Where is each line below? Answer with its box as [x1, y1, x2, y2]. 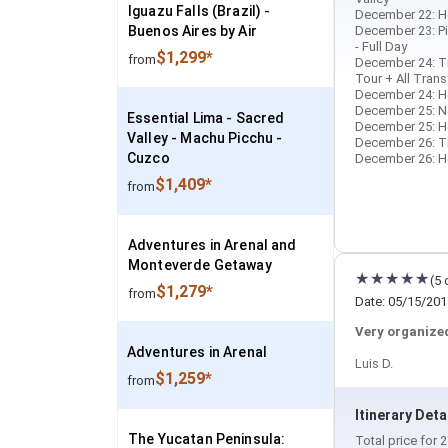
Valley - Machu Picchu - [127, 130, 283, 146]
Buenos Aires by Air [128, 23, 257, 39]
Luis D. [355, 356, 393, 371]
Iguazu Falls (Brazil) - [128, 3, 271, 19]
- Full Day [355, 39, 407, 54]
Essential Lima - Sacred [127, 110, 285, 126]
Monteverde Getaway [128, 257, 272, 273]
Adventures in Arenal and [128, 237, 297, 253]
